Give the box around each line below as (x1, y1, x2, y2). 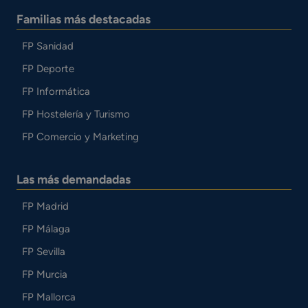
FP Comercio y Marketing (21, 130, 139, 143)
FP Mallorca (21, 290, 76, 303)
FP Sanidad (21, 39, 74, 52)
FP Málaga (21, 222, 70, 235)
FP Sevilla (21, 245, 65, 258)
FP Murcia (21, 267, 67, 280)
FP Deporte (21, 62, 74, 75)
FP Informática (21, 85, 90, 98)
